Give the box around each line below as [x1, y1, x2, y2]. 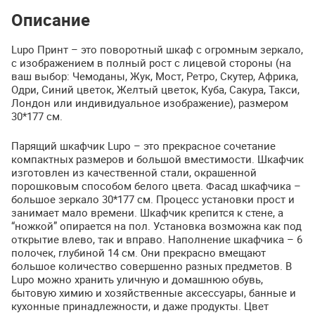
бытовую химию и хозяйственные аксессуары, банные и [11, 285, 296, 300]
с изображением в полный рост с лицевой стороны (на [11, 56, 291, 70]
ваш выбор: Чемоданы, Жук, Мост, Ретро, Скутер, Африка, [11, 69, 298, 83]
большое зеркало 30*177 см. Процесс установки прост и [11, 191, 295, 206]
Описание [11, 8, 90, 31]
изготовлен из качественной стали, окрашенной [11, 165, 257, 179]
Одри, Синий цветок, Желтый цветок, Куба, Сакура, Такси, [11, 82, 300, 96]
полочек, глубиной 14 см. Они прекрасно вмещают [11, 245, 266, 259]
